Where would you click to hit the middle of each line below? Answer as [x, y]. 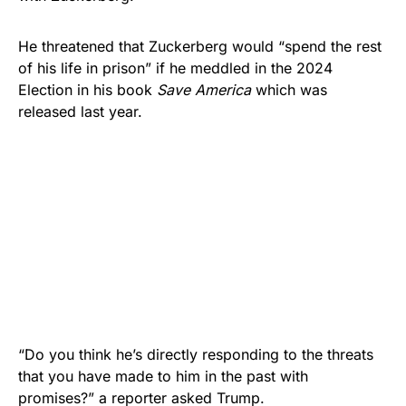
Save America [204, 90]
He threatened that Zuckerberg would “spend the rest [200, 46]
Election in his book [87, 90]
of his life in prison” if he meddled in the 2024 [175, 68]
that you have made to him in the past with [163, 376]
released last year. [80, 111]
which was [289, 90]
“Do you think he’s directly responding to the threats [196, 354]
